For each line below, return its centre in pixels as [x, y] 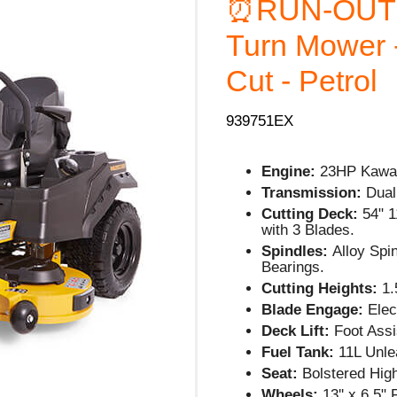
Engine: [291, 171]
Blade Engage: [313, 309]
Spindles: [297, 251]
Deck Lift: [296, 331]
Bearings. [293, 267]
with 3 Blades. [308, 230]
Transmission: [312, 192]
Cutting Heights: [320, 288]
